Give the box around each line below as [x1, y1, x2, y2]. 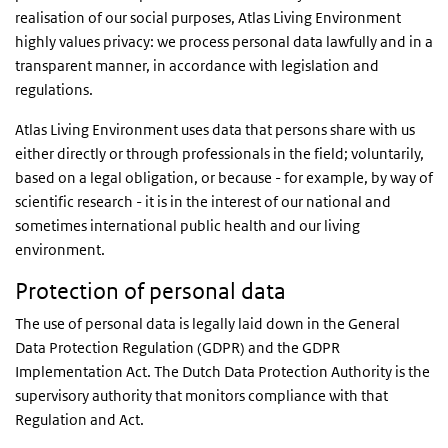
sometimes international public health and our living [15, 216, 360, 235]
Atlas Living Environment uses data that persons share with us [15, 120, 415, 139]
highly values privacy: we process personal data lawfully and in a [15, 32, 433, 51]
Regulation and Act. [15, 410, 144, 429]
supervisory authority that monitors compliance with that [15, 386, 388, 405]
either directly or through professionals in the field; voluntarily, [15, 144, 424, 163]
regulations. [15, 80, 93, 99]
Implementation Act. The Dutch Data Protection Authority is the [15, 362, 430, 381]
